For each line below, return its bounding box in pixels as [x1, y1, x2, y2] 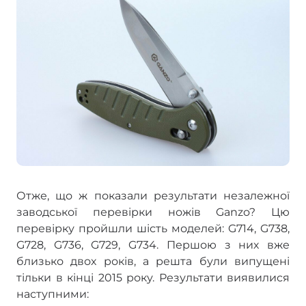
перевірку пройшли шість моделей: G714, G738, [16, 221, 290, 235]
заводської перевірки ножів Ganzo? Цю [16, 205, 290, 219]
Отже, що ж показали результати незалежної [16, 189, 290, 202]
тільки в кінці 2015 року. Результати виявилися [16, 270, 290, 284]
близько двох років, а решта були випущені [16, 254, 290, 268]
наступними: [16, 287, 89, 301]
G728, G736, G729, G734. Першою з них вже [16, 238, 290, 251]
